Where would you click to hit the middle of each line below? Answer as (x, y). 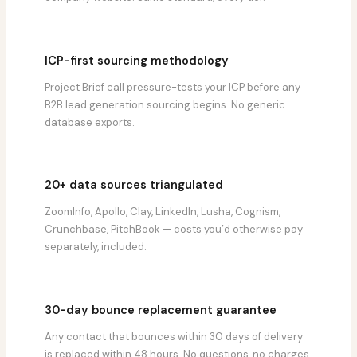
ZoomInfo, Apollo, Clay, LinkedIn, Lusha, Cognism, (163, 212)
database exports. (90, 122)
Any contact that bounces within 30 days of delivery (174, 336)
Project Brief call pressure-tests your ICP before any (173, 87)
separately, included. (96, 247)
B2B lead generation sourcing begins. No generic (165, 104)
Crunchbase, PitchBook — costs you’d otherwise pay (174, 229)
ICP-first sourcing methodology (137, 61)
